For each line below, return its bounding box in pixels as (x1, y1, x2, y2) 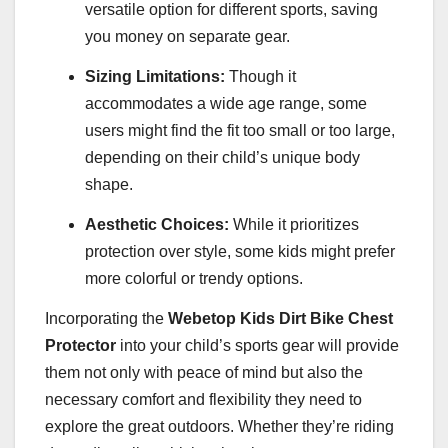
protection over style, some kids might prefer (85, 243, 395, 261)
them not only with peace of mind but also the (45, 363, 363, 381)
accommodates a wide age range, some (85, 95, 367, 113)
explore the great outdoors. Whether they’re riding (45, 417, 394, 435)
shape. (85, 176, 133, 194)
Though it (225, 68, 296, 86)
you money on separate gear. (85, 28, 290, 46)
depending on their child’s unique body (85, 149, 360, 167)
